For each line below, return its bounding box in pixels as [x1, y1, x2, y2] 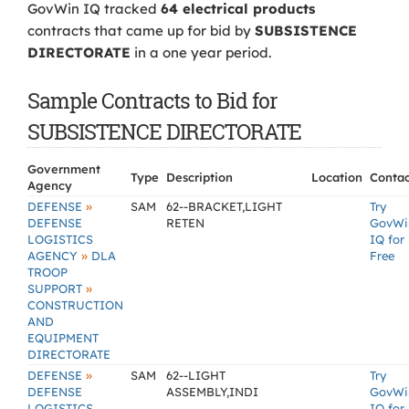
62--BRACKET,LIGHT [166, 199, 282, 214]
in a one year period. [131, 44, 271, 61]
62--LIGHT [166, 368, 225, 383]
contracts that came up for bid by [27, 22, 255, 39]
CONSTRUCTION [27, 298, 123, 312]
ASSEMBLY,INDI [166, 384, 258, 399]
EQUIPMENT [27, 330, 99, 345]
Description [166, 170, 233, 184]
